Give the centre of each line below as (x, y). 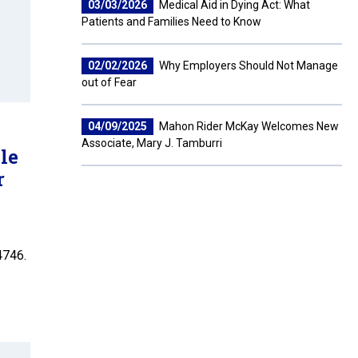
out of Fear (109, 82)
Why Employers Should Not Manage (247, 66)
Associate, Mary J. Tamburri (152, 143)
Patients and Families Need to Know (171, 22)
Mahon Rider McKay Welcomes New (248, 126)
